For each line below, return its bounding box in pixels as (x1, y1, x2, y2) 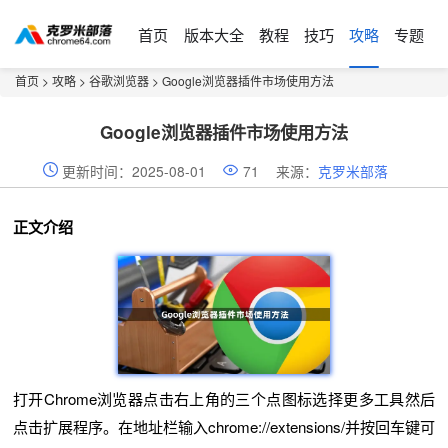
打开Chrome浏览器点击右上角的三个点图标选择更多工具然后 (12, 387, 436, 409)
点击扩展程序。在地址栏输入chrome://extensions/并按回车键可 (12, 415, 436, 437)
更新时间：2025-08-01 (62, 161, 207, 182)
